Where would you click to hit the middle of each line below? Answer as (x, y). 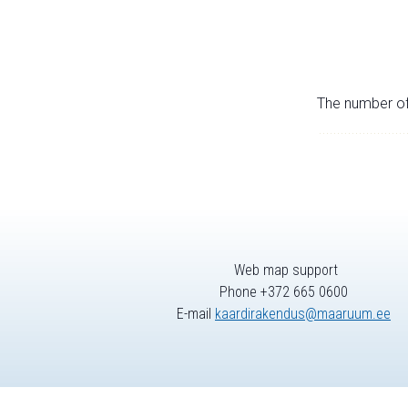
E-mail (196, 314)
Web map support (284, 270)
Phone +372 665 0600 (284, 292)
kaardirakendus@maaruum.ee (303, 314)
